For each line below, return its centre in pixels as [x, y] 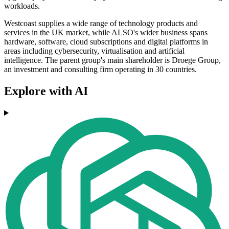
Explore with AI [46, 91]
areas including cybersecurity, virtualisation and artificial [94, 51]
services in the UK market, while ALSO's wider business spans [106, 33]
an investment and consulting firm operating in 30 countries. [100, 70]
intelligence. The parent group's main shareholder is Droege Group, [112, 60]
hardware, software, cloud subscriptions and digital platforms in [106, 42]
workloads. [22, 6]
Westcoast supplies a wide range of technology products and [101, 24]
